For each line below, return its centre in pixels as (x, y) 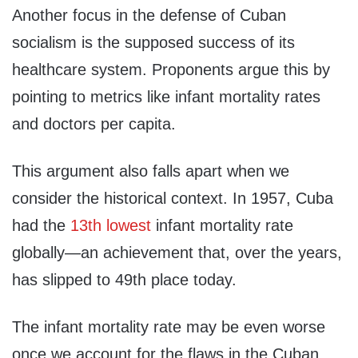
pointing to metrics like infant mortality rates (166, 97)
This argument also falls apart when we (151, 171)
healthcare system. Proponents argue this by (171, 70)
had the (41, 226)
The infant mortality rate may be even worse (169, 327)
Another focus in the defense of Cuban (149, 16)
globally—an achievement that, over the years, (177, 253)
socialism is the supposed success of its (153, 43)
